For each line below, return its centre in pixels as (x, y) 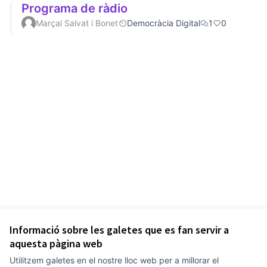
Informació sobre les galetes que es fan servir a (119, 230)
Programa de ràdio (74, 8)
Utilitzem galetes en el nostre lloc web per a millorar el (114, 260)
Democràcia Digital (164, 23)
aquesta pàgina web (56, 243)
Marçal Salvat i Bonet (77, 23)
